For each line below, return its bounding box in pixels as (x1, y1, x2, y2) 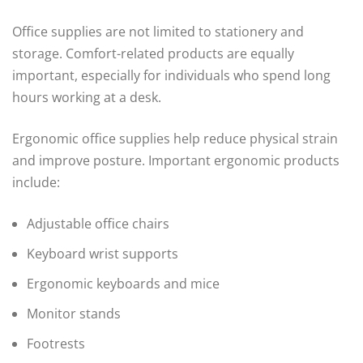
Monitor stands (27, 305, 121, 323)
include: (12, 173, 60, 192)
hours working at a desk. (12, 88, 161, 107)
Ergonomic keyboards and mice (27, 275, 220, 293)
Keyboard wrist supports (27, 245, 178, 263)
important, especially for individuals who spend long (12, 66, 331, 85)
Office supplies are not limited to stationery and (12, 23, 304, 41)
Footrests (27, 335, 85, 353)
